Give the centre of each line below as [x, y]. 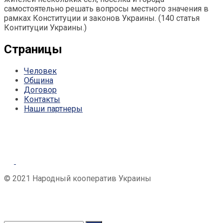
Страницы [33, 49]
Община [39, 80]
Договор [40, 90]
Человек [40, 71]
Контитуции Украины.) [45, 28]
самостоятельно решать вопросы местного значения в [106, 9]
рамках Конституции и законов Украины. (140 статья [102, 18]
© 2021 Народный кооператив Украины [78, 178]
